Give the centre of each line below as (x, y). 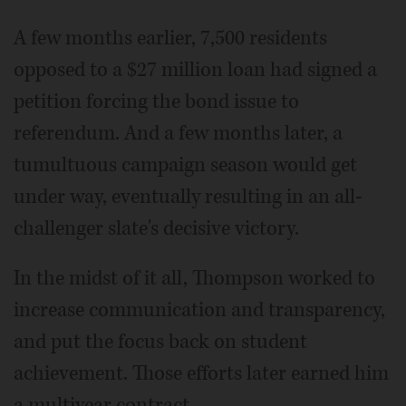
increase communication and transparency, (199, 309)
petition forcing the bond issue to (156, 101)
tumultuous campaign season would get (185, 164)
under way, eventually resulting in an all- (188, 196)
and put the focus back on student (160, 341)
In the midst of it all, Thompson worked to (194, 278)
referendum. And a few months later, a (178, 133)
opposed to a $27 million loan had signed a (195, 69)
